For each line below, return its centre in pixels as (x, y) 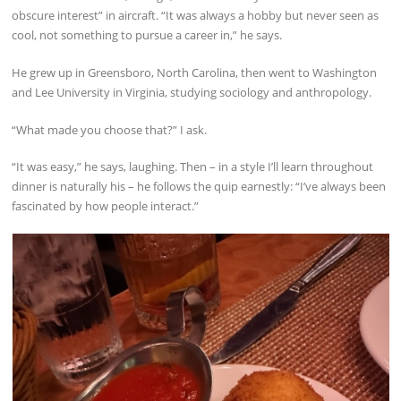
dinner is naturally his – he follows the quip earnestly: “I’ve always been (199, 187)
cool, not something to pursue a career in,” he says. (147, 35)
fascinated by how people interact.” (106, 206)
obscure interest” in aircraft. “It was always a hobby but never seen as (196, 16)
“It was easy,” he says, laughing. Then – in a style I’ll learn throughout (193, 167)
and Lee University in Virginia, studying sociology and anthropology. (192, 92)
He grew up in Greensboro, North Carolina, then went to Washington (195, 72)
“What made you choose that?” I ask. (110, 129)
